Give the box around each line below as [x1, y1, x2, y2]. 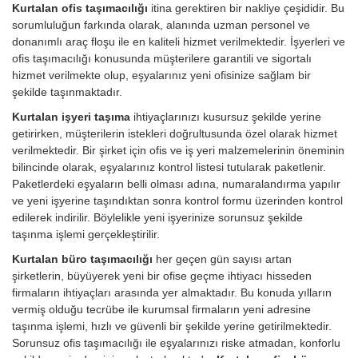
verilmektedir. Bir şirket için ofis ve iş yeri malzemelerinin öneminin [12, 144, 344, 157]
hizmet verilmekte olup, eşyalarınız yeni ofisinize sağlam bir [12, 69, 311, 82]
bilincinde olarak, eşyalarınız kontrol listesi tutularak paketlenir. [12, 161, 326, 174]
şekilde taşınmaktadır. [12, 86, 122, 99]
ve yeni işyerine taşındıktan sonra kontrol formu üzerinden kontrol [12, 194, 343, 208]
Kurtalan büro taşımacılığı [12, 253, 156, 266]
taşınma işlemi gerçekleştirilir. [12, 228, 160, 241]
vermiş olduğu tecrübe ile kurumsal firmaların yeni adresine [12, 303, 311, 316]
